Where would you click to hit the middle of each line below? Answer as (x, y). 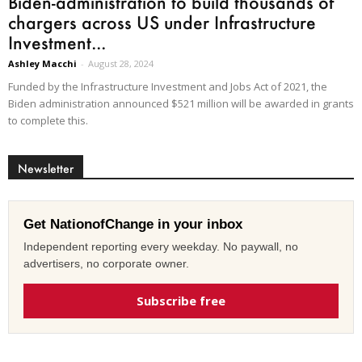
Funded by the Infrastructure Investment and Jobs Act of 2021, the (168, 87)
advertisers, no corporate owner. (106, 264)
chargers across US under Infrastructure (162, 23)
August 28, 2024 (121, 64)
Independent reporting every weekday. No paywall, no (161, 247)
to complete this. (48, 121)
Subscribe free (181, 301)
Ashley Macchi (42, 64)
